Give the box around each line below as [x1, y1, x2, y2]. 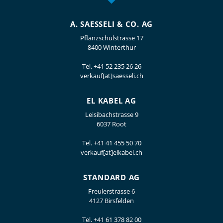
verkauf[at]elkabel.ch [81, 148, 142, 157]
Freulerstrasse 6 [88, 187, 135, 196]
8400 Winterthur [87, 43, 136, 52]
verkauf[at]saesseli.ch [80, 71, 143, 81]
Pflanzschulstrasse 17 [80, 33, 143, 43]
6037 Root [97, 119, 126, 129]
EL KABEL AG [87, 96, 136, 106]
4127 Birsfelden [89, 196, 134, 206]
